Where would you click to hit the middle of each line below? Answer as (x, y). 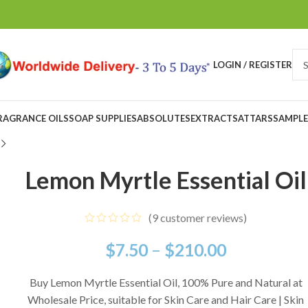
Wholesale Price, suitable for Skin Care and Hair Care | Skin (166, 300)
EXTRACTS (214, 118)
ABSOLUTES (164, 118)
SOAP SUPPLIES (103, 118)
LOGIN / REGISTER (253, 64)
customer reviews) (203, 218)
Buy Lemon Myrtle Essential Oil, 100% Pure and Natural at (166, 283)
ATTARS (255, 118)
